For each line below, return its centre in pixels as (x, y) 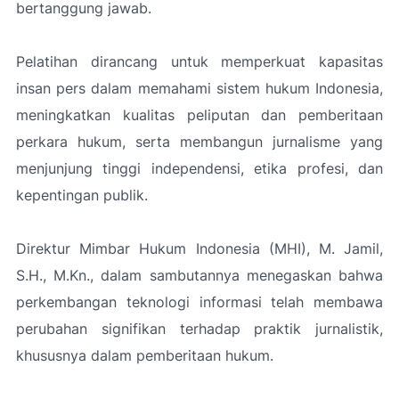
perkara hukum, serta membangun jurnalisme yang (199, 142)
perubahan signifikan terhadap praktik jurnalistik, (199, 329)
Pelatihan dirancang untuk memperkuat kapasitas (199, 61)
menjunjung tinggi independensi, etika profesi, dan (199, 168)
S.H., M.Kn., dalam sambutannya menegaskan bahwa (199, 275)
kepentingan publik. (82, 195)
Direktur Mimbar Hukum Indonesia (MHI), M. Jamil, (199, 248)
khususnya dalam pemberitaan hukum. (145, 355)
